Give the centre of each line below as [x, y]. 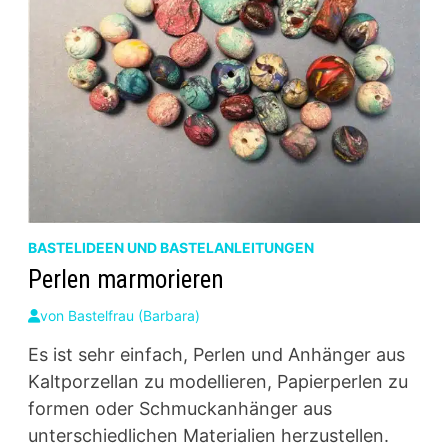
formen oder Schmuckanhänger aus [179, 409]
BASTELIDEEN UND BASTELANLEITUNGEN [170, 248]
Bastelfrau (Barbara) [133, 316]
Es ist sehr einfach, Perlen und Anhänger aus [216, 355]
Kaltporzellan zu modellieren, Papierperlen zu [217, 382]
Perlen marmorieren [125, 280]
